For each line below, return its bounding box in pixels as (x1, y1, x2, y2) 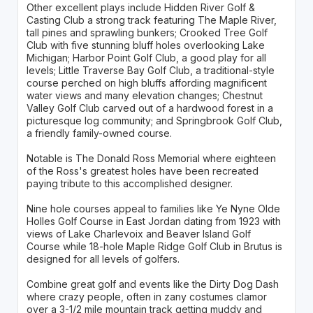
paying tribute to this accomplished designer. (26, 177, 233, 189)
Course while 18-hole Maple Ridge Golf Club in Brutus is (26, 240, 282, 252)
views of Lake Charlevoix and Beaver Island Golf (26, 227, 251, 240)
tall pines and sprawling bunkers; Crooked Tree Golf (26, 26, 268, 38)
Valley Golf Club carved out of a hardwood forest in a (26, 101, 273, 114)
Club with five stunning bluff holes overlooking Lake (26, 38, 265, 51)
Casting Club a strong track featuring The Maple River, (26, 13, 277, 26)
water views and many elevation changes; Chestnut (26, 89, 263, 101)
